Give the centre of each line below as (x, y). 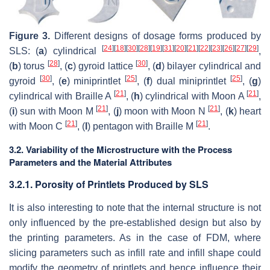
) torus (33, 66)
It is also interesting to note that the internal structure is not (135, 208)
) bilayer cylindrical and (212, 66)
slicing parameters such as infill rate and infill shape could (135, 253)
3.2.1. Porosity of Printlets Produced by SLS (109, 184)
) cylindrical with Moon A (193, 96)
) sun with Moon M (55, 111)
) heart (247, 111)
